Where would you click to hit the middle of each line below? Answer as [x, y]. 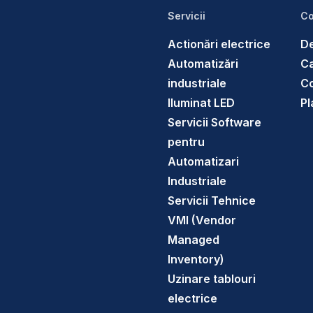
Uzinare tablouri [212, 279]
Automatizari [203, 161]
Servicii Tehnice [212, 201]
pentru [186, 142]
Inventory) [196, 259]
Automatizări [203, 64]
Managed [194, 240]
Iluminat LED [201, 103]
